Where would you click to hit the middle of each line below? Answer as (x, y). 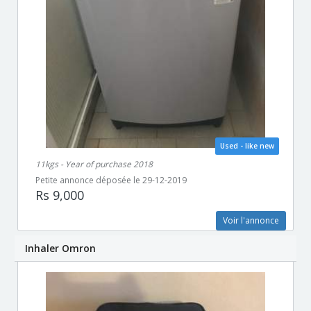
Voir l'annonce (251, 221)
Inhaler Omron (60, 249)
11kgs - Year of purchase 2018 (94, 165)
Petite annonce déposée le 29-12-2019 (111, 180)
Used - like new (247, 146)
